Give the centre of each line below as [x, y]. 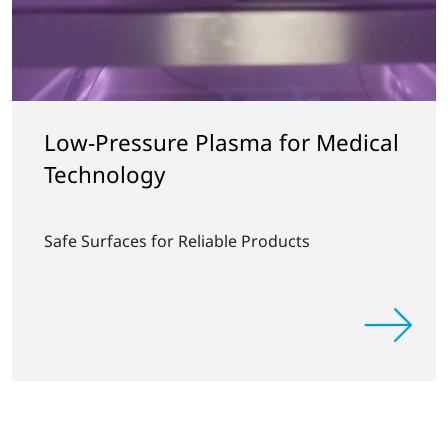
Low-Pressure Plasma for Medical [221, 143]
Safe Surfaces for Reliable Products [177, 241]
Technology [104, 175]
